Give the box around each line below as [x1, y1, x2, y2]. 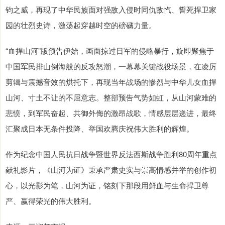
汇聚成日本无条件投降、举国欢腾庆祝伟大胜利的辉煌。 [6, 123, 194, 134]
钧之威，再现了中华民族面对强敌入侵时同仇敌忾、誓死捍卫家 [6, 4, 216, 15]
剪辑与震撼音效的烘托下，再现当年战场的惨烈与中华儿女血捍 [6, 76, 216, 87]
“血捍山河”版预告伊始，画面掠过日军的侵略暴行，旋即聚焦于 [6, 45, 214, 56]
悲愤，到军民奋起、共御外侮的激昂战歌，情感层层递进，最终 [6, 107, 216, 119]
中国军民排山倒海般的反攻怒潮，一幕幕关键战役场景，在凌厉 [6, 61, 216, 72]
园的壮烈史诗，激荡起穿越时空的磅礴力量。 [6, 20, 156, 31]
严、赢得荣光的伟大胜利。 [6, 195, 96, 206]
